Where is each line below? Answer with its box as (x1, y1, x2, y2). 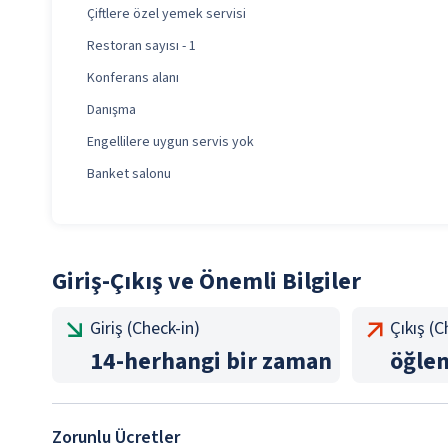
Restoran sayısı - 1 (87, 36, 196, 56)
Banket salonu (87, 164, 171, 184)
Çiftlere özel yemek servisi (87, 4, 246, 24)
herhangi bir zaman (124, 344, 332, 379)
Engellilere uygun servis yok (87, 132, 254, 152)
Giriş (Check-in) (90, 316, 200, 341)
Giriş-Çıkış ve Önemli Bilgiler (52, 264, 361, 299)
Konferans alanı (87, 68, 179, 88)
